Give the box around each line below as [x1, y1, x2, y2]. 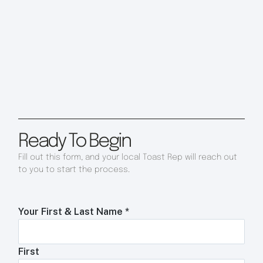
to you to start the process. [18, 166, 130, 174]
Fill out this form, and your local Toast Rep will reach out [18, 153, 238, 162]
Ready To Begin [18, 132, 131, 152]
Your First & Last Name [18, 205, 126, 217]
